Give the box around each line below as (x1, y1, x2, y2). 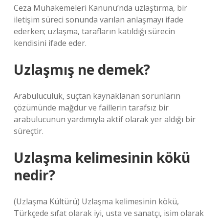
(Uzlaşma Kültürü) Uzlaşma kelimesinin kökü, (14, 196, 179, 207)
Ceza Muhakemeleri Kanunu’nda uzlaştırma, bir (14, 2, 187, 13)
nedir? (14, 166, 55, 184)
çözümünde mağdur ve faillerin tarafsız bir (14, 102, 169, 113)
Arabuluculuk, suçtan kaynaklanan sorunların (14, 90, 180, 101)
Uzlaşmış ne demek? (14, 60, 150, 79)
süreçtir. (14, 126, 44, 136)
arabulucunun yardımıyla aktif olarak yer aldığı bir (14, 114, 196, 125)
